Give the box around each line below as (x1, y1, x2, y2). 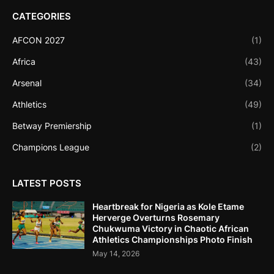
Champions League (12, 141, 89, 152)
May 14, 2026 (92, 248, 139, 258)
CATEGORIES (12, 10, 71, 22)
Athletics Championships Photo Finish (92, 234, 253, 245)
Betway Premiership (12, 120, 92, 131)
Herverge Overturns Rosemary (92, 212, 220, 223)
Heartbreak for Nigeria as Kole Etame (92, 201, 244, 212)
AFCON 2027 (12, 34, 65, 45)
